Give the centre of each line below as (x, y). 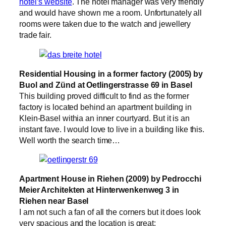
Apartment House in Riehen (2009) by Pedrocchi (110, 179)
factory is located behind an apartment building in (105, 107)
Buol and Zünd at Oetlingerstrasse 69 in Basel (106, 84)
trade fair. (35, 35)
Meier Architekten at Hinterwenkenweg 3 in (99, 190)
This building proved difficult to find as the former (104, 96)
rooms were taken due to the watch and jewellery (105, 24)
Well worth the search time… (70, 140)
